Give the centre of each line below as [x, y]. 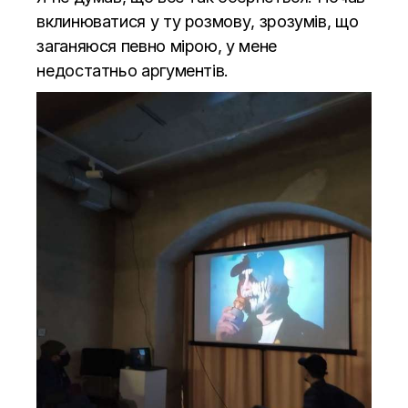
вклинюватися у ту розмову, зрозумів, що [198, 22]
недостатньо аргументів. [133, 71]
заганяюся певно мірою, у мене [157, 46]
